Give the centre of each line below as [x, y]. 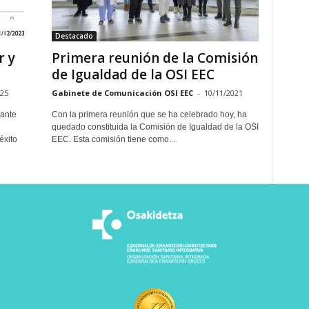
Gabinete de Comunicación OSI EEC [122, 93]
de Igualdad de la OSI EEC [133, 74]
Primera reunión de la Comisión [154, 58]
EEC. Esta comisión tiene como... [113, 139]
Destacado [74, 36]
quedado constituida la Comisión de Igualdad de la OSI [155, 127]
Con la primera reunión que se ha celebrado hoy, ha [149, 114]
